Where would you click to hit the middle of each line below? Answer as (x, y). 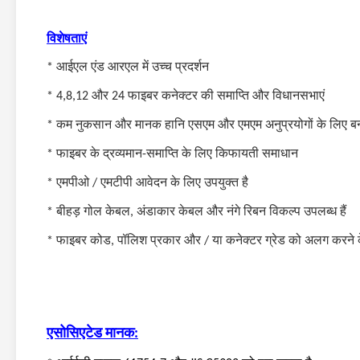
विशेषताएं (67, 38)
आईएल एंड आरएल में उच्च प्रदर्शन (131, 67)
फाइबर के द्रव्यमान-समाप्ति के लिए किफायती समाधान (177, 154)
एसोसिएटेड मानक (90, 334)
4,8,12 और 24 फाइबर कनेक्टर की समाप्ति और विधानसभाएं (190, 96)
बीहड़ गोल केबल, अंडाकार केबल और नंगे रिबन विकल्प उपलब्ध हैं (201, 212)
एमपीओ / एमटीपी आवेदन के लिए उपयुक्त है (152, 183)
